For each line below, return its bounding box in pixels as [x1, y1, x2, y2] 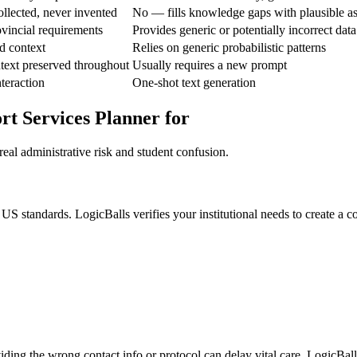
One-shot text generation [132, 75, 256, 89]
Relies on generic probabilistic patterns [132, 40, 326, 54]
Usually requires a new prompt [132, 57, 287, 72]
